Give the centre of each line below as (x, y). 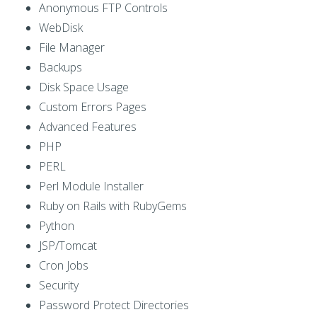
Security (59, 286)
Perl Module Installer (91, 186)
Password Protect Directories (114, 305)
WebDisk (61, 28)
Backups (60, 68)
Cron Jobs (64, 266)
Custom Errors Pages (93, 107)
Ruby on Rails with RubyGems (113, 206)
